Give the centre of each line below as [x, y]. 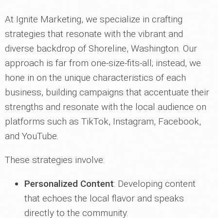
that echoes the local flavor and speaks [104, 199]
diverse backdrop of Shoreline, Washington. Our [101, 49]
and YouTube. [32, 136]
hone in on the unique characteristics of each [95, 78]
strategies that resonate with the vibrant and [94, 34]
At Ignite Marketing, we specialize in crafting [94, 19]
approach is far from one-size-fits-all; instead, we [103, 63]
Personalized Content [69, 184]
